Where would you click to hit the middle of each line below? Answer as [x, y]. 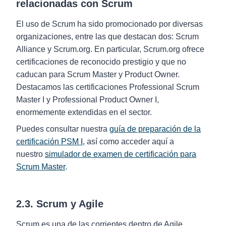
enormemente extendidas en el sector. [84, 112]
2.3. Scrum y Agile [60, 204]
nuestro [31, 154]
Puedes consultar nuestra [63, 129]
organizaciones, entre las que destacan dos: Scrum [107, 37]
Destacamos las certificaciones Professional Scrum [108, 87]
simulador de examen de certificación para [121, 154]
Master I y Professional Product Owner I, [88, 100]
